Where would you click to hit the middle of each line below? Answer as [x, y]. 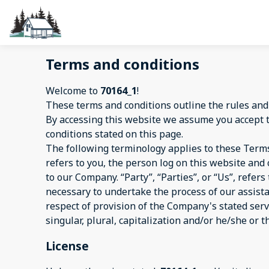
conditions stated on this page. [114, 134]
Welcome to [73, 90]
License [67, 246]
